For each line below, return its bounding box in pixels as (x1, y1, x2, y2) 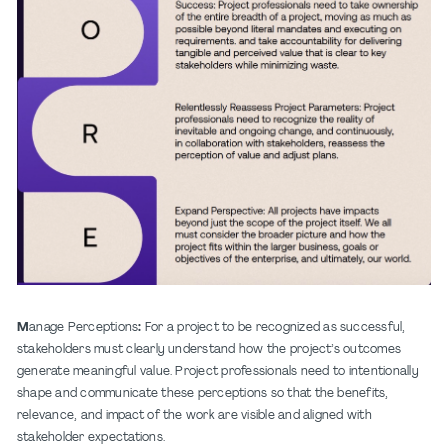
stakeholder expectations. (17, 431, 165, 444)
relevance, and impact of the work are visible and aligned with (17, 409, 372, 422)
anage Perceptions (29, 321, 139, 334)
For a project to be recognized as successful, (141, 321, 406, 334)
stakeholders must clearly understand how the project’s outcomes (17, 343, 402, 356)
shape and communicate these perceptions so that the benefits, (17, 387, 389, 400)
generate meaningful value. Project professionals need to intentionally (17, 365, 419, 378)
